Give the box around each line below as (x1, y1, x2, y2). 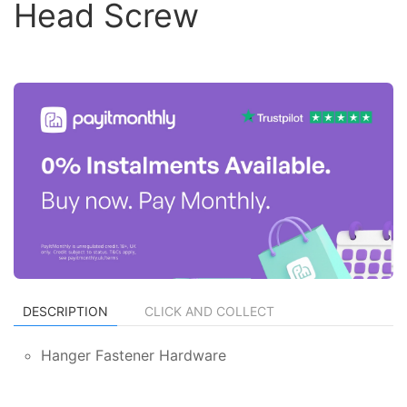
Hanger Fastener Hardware (41, 345, 226, 364)
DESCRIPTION (23, 303, 108, 319)
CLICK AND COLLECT (144, 303, 274, 319)
